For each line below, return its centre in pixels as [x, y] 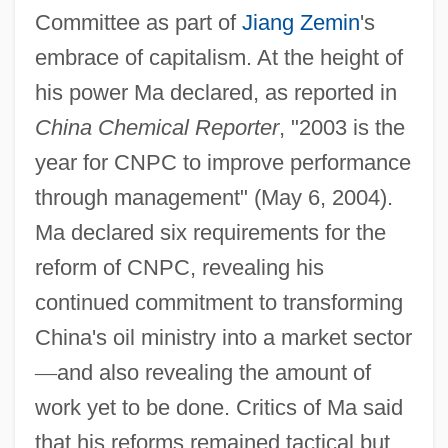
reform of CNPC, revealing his [179, 267]
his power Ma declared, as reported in [215, 92]
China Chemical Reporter [156, 127]
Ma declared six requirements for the [210, 232]
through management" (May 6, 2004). [213, 197]
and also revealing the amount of [213, 372]
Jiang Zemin [300, 22]
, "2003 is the [341, 127]
